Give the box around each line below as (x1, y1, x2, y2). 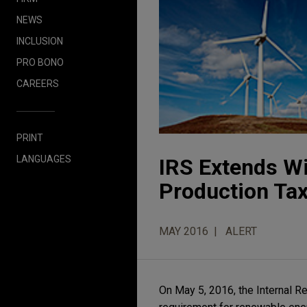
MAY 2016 (159, 225, 208, 238)
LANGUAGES (16, 153, 71, 164)
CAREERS (16, 77, 59, 89)
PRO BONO (16, 56, 64, 68)
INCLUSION (16, 35, 63, 47)
